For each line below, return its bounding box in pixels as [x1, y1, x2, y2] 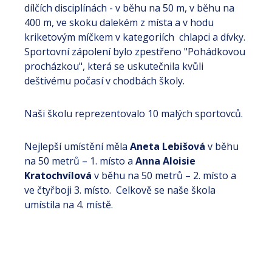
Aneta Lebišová [130, 140, 205, 153]
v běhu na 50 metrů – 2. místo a [92, 169, 236, 182]
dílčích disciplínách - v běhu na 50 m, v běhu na [24, 1, 234, 15]
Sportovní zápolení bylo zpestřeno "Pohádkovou [24, 45, 245, 58]
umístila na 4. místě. [24, 198, 113, 211]
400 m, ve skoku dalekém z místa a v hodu [24, 16, 214, 29]
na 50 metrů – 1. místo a [24, 154, 135, 168]
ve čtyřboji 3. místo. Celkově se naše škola [24, 183, 216, 197]
